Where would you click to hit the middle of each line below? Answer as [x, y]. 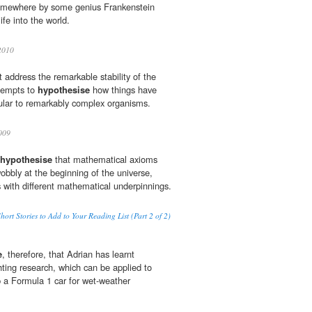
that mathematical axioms [105, 159]
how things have [123, 90]
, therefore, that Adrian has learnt [68, 254]
